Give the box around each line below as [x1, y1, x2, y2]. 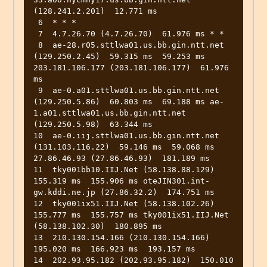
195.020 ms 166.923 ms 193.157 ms [33, 244, 195, 254]
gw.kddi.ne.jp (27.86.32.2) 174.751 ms [33, 188, 215, 197]
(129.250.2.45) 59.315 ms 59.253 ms [33, 52, 205, 61]
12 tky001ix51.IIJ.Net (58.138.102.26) [33, 199, 215, 209]
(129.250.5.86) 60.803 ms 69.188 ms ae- [33, 97, 224, 107]
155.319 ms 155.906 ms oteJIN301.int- [33, 176, 210, 186]
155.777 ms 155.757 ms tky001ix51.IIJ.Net [33, 210, 229, 220]
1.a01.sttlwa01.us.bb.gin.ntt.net [33, 108, 186, 118]
